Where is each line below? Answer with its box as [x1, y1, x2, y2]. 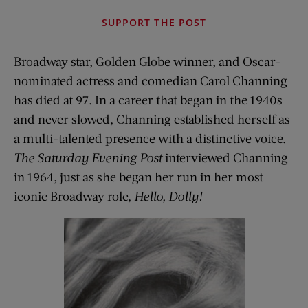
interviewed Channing [165, 149, 288, 165]
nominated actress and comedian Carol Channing [14, 72, 287, 88]
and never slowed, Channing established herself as [14, 111, 290, 126]
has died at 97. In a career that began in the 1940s [14, 91, 283, 107]
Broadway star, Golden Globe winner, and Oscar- [14, 53, 280, 69]
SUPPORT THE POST [102, 15, 206, 29]
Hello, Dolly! [134, 188, 203, 203]
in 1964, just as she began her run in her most [14, 168, 263, 184]
